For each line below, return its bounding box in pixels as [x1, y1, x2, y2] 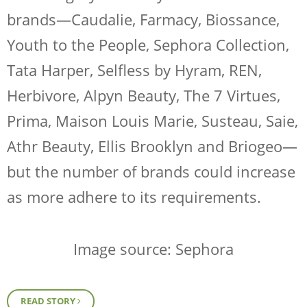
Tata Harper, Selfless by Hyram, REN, [7, 59, 262, 80]
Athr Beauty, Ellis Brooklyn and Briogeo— [7, 135, 297, 156]
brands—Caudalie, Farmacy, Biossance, [7, 8, 280, 29]
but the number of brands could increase [7, 160, 295, 182]
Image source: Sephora [73, 238, 234, 260]
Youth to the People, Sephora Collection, [7, 34, 289, 55]
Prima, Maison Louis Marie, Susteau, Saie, [7, 110, 298, 131]
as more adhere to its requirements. [7, 186, 261, 207]
